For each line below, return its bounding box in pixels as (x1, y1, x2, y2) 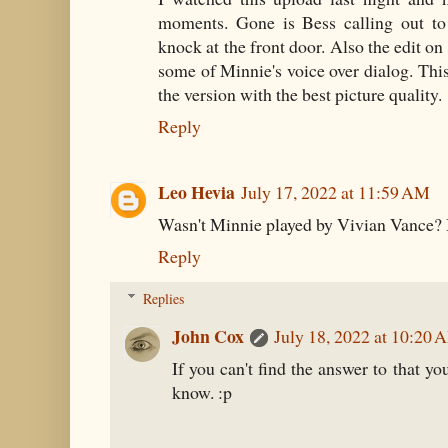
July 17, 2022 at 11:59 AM (241, 179, 430, 204)
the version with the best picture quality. (158, 82, 442, 107)
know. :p (172, 379, 232, 404)
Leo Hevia (158, 178, 235, 205)
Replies (143, 288, 185, 308)
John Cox (172, 322, 244, 349)
